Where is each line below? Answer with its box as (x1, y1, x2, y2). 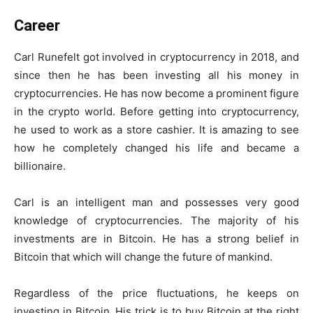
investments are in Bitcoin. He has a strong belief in (14, 231, 299, 245)
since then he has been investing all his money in (14, 68, 299, 82)
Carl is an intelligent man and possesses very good (14, 195, 299, 209)
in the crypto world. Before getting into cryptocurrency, (14, 104, 299, 118)
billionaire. (14, 159, 66, 173)
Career (14, 16, 60, 34)
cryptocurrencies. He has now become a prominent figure (14, 86, 299, 100)
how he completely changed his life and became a (14, 140, 299, 154)
